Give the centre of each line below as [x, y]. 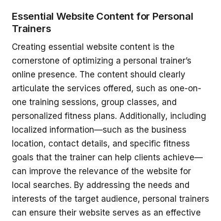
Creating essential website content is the [93, 47]
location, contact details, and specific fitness [101, 144]
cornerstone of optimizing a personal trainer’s [102, 61]
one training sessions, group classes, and [94, 102]
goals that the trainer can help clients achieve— [107, 158]
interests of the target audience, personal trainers [110, 199]
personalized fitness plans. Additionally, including [109, 116]
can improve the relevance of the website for [101, 171]
